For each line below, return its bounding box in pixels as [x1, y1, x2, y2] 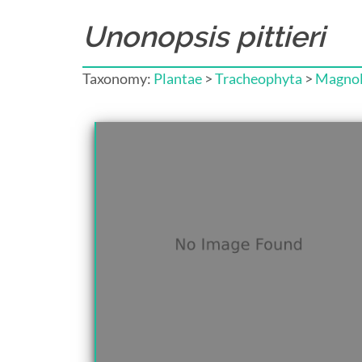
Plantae [154, 69, 202, 87]
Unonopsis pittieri [82, 19, 325, 53]
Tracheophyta [215, 69, 302, 87]
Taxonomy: [82, 69, 154, 87]
